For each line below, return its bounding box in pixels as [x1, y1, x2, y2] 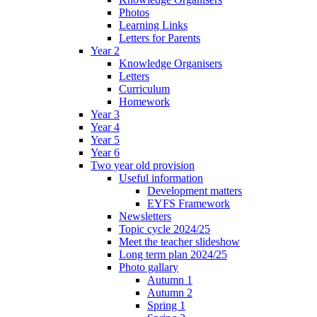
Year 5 [91, 133, 120, 146]
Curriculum [119, 82, 170, 95]
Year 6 [91, 146, 120, 158]
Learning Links [119, 18, 188, 31]
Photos [119, 6, 149, 18]
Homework [119, 95, 170, 108]
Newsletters [119, 209, 171, 222]
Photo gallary [119, 260, 178, 273]
